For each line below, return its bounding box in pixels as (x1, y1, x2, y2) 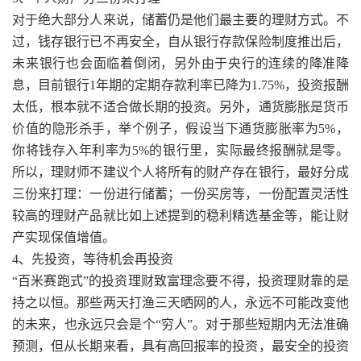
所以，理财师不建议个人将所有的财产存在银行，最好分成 (12, 165, 349, 179)
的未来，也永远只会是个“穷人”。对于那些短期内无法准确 (12, 317, 349, 331)
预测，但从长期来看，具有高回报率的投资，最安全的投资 (12, 339, 349, 353)
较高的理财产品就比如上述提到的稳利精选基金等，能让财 (12, 209, 349, 222)
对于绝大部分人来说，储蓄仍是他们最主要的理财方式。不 (12, 13, 349, 27)
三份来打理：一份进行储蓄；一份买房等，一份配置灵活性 (12, 187, 349, 201)
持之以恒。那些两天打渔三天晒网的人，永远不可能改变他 (12, 296, 349, 309)
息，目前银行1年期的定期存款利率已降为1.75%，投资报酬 (12, 78, 349, 92)
